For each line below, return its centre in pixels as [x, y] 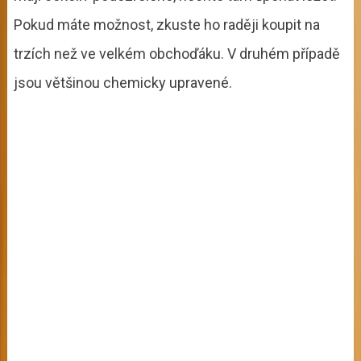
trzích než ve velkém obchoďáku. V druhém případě [176, 53]
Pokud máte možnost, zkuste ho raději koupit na [166, 24]
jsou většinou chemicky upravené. [122, 82]
